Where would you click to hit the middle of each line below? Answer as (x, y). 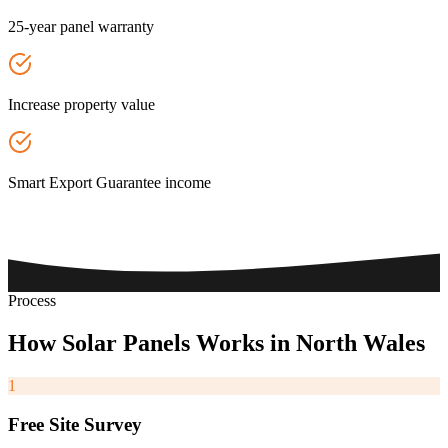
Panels (156, 342)
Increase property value (81, 105)
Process (32, 301)
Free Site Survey (75, 424)
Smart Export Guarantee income (109, 183)
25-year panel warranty (81, 27)
